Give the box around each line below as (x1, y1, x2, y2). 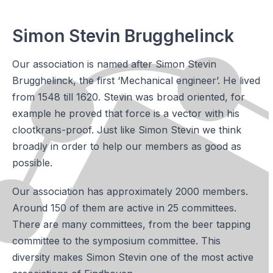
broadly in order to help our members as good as (12, 140, 241, 152)
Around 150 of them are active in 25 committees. (12, 202, 236, 214)
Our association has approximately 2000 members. (12, 185, 248, 197)
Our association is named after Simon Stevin (12, 58, 216, 70)
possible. (12, 157, 52, 169)
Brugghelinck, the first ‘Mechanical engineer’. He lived (12, 74, 260, 87)
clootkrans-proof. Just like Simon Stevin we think (12, 124, 241, 136)
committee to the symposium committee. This (12, 235, 221, 247)
